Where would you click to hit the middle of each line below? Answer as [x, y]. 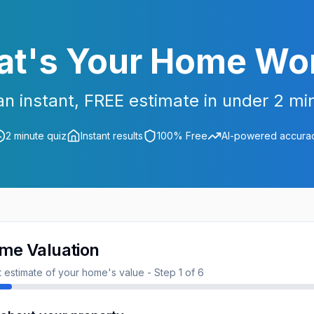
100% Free [182, 136]
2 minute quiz [36, 136]
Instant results [112, 136]
